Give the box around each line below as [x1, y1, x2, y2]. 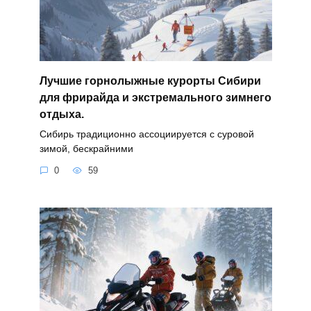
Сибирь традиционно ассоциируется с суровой [39, 128, 254, 140]
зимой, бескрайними [39, 142, 133, 154]
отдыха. [39, 108, 84, 120]
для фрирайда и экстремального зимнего [39, 91, 271, 103]
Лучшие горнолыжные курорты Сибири [39, 74, 261, 87]
